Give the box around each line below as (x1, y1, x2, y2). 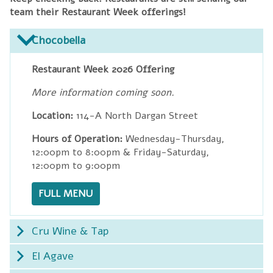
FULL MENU (38, 186, 93, 200)
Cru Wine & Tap (32, 223, 108, 238)
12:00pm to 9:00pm (32, 158, 121, 172)
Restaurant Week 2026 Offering (32, 62, 178, 76)
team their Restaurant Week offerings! (10, 5, 186, 19)
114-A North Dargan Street (73, 108, 199, 122)
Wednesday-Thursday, (122, 132, 225, 146)
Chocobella (32, 32, 85, 48)
